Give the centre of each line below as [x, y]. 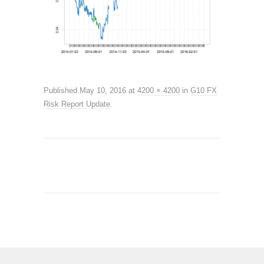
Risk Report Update [77, 104]
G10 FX [204, 91]
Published [60, 91]
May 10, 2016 [103, 91]
